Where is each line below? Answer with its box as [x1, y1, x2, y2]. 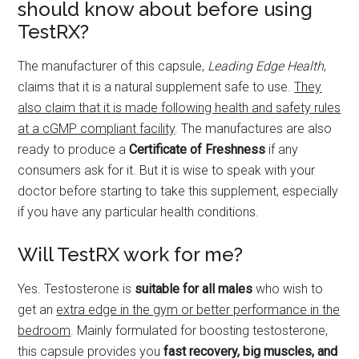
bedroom [18, 322, 71, 338]
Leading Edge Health [208, 58, 325, 74]
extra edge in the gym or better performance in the [56, 301, 341, 317]
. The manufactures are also [175, 120, 333, 136]
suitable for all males [135, 280, 256, 296]
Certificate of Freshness [129, 141, 266, 157]
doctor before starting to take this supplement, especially [18, 183, 339, 199]
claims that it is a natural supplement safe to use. [18, 79, 295, 95]
